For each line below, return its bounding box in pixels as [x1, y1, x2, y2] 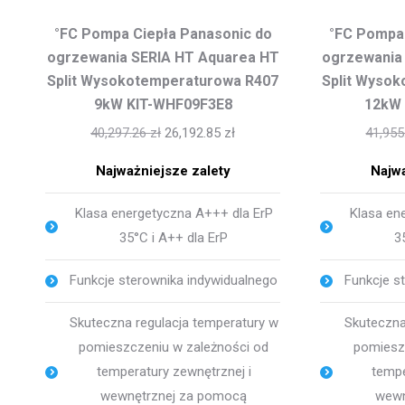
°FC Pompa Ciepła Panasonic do [53, 25, 272, 43]
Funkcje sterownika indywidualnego [70, 272, 278, 289]
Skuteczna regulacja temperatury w [69, 315, 278, 332]
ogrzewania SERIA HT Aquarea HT [46, 49, 279, 67]
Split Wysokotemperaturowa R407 [47, 72, 279, 90]
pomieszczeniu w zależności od [79, 339, 269, 356]
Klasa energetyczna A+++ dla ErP [74, 205, 273, 222]
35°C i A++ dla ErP [119, 230, 229, 247]
